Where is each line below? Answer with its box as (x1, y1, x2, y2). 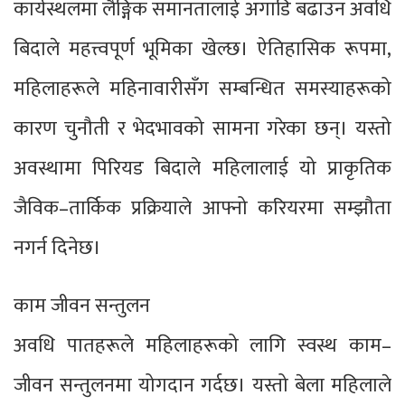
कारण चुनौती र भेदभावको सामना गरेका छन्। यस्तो (14, 111, 391, 146)
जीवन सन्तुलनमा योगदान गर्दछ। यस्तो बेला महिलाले (14, 368, 391, 402)
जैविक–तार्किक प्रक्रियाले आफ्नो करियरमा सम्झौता (14, 191, 391, 225)
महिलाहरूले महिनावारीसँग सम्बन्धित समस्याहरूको (14, 71, 391, 106)
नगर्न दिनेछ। (14, 231, 101, 265)
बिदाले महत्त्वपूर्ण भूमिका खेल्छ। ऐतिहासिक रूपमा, (14, 32, 391, 66)
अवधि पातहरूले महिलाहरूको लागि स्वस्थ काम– (14, 328, 391, 363)
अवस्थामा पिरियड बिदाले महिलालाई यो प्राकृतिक (14, 151, 391, 185)
